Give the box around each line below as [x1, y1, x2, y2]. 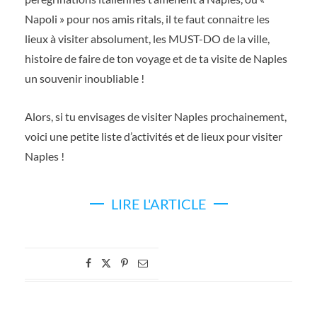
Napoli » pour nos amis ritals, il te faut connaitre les [25, 12, 270, 25]
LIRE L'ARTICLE [110, 195, 207, 212]
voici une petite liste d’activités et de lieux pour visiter [25, 129, 282, 143]
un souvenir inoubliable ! [25, 71, 144, 85]
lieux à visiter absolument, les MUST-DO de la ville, [25, 32, 270, 45]
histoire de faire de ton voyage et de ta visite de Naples [25, 52, 287, 65]
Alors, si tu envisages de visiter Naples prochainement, [25, 110, 287, 123]
